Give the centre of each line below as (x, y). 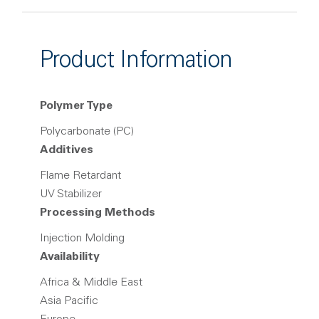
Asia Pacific (69, 301)
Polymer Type (76, 106)
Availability (70, 257)
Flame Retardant (80, 176)
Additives (67, 150)
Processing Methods (98, 213)
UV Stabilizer (71, 194)
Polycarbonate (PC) (87, 132)
